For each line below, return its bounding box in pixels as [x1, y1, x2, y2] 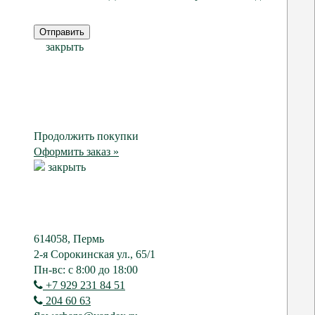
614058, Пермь [34, 233, 104, 245]
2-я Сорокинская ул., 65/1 [34, 248, 155, 261]
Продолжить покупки [34, 130, 139, 143]
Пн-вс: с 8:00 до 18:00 [34, 264, 138, 276]
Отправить [39, 27, 84, 38]
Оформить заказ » [34, 146, 119, 158]
